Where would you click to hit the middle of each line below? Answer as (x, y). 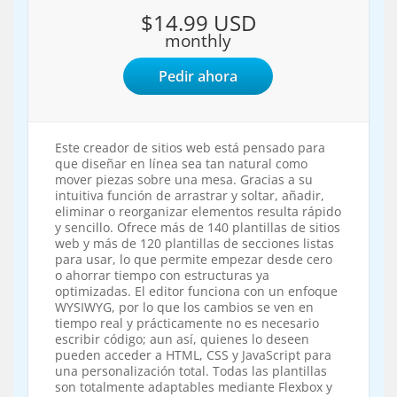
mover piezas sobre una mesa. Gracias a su (183, 179)
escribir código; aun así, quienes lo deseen (182, 339)
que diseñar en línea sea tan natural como (181, 163)
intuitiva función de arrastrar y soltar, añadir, (189, 195)
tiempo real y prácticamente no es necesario (187, 323)
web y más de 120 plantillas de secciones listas (194, 243)
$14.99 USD (198, 22)
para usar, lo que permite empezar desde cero (193, 259)
